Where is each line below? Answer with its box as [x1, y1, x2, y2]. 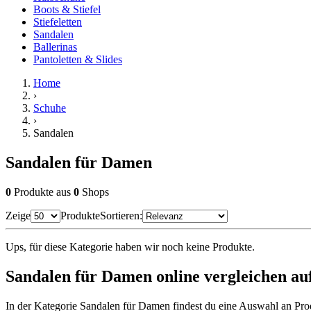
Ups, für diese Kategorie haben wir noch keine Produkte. [6, 240, 255, 253]
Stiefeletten [33, 15, 82, 28]
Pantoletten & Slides [33, 53, 122, 65]
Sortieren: [100, 209, 142, 221]
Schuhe [33, 101, 66, 114]
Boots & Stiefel [33, 3, 101, 15]
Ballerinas [33, 40, 77, 53]
